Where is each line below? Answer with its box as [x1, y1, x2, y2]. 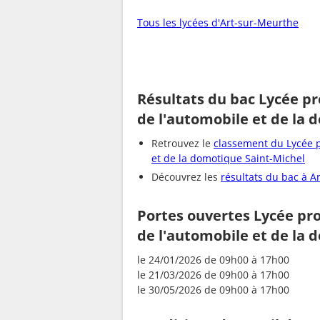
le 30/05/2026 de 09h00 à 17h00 [137, 283, 289, 297]
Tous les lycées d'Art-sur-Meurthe [137, 15, 299, 29]
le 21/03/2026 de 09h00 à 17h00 [137, 268, 289, 282]
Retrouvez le [151, 136, 214, 150]
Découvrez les [151, 169, 221, 184]
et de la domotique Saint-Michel [151, 151, 305, 165]
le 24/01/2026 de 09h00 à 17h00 [137, 253, 289, 267]
